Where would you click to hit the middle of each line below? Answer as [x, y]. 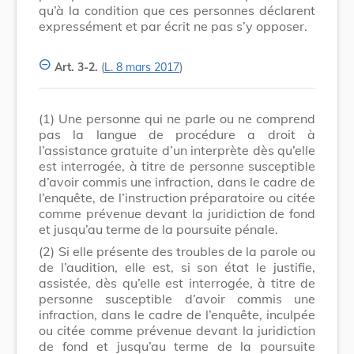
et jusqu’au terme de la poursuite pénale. [158, 229]
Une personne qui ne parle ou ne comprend [187, 118]
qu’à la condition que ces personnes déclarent [177, 10]
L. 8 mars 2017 [142, 67]
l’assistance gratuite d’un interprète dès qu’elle [177, 150]
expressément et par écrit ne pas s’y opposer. [173, 26]
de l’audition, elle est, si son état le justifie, [177, 267]
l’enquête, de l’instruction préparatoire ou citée [177, 197]
